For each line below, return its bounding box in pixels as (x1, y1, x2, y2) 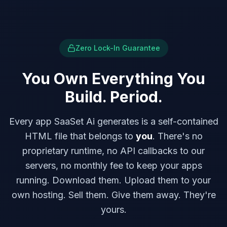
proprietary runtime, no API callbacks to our (22, 145, 205, 156)
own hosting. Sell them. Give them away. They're (11, 190, 216, 200)
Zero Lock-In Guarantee (75, 44, 160, 52)
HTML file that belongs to (24, 131, 136, 141)
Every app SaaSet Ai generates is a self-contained (9, 116, 218, 127)
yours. (100, 204, 127, 215)
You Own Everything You (22, 69, 205, 88)
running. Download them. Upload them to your (16, 175, 211, 185)
